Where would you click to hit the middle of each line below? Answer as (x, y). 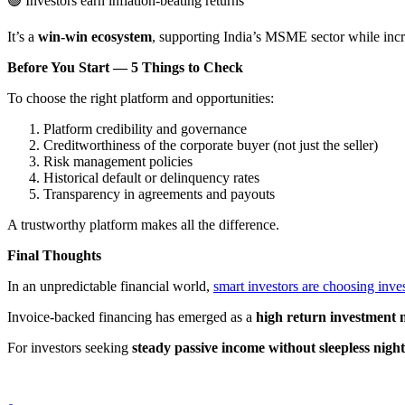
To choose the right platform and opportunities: (141, 98)
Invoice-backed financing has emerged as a (132, 316)
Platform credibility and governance (145, 128)
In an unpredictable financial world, (110, 286)
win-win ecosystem (95, 36)
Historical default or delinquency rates (151, 177)
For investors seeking (70, 347)
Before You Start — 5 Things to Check (125, 67)
